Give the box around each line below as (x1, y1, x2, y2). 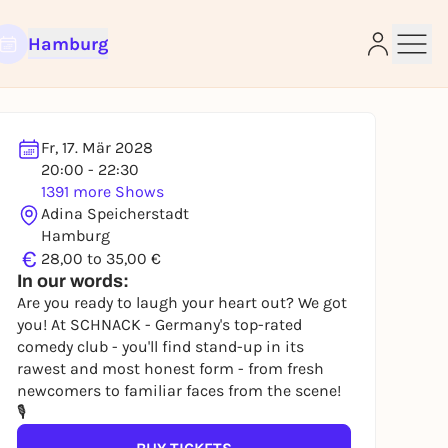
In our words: (17, 271, 129, 291)
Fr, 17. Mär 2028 (41, 138, 153, 157)
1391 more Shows (41, 182, 164, 201)
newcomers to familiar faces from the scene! (17, 381, 341, 400)
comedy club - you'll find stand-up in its (17, 337, 304, 356)
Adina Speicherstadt (41, 204, 189, 223)
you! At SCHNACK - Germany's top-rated (17, 315, 302, 334)
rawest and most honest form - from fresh (17, 359, 324, 378)
